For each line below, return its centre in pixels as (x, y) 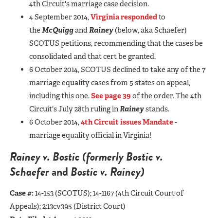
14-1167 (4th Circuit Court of (138, 193)
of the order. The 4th (166, 96)
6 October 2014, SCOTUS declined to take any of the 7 (117, 69)
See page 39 (111, 96)
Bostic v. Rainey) (106, 172)
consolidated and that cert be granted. (93, 56)
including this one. (60, 96)
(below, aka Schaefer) (150, 30)
